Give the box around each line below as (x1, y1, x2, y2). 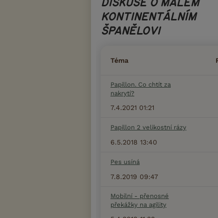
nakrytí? (110, 90, 134, 97)
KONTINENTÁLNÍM (101, 12, 196, 23)
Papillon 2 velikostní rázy (110, 124, 186, 131)
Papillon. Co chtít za (110, 81, 171, 89)
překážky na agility (110, 201, 166, 209)
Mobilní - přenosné (110, 192, 169, 200)
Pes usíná (110, 158, 140, 166)
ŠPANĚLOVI (101, 26, 160, 37)
